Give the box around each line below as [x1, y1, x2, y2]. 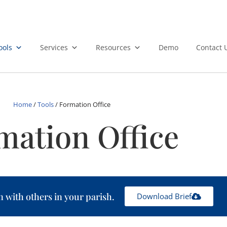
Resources [96, 43, 131, 52]
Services [40, 43, 68, 52]
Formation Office [59, 100, 110, 109]
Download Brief [137, 191, 192, 201]
